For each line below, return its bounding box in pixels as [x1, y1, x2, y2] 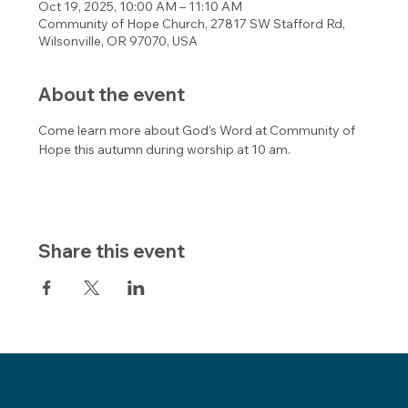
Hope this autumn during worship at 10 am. [38, 140, 294, 158]
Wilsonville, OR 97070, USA [38, 32, 199, 49]
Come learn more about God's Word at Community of [38, 121, 359, 138]
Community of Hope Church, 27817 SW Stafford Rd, [38, 15, 346, 32]
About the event [38, 82, 186, 106]
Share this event [38, 239, 186, 262]
